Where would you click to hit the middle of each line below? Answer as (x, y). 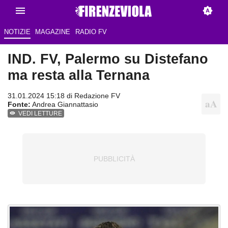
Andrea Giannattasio (64, 105)
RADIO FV (91, 32)
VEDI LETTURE (40, 114)
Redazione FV (97, 96)
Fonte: (19, 105)
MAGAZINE (53, 32)
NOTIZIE (17, 32)
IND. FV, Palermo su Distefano (108, 59)
